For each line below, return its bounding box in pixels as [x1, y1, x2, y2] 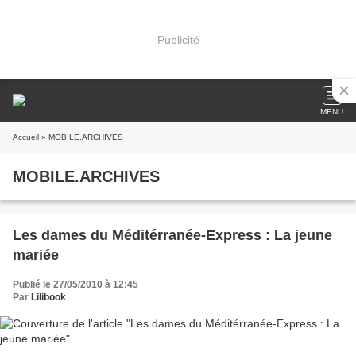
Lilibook [31, 292, 66, 303]
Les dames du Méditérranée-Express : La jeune [13, 227, 332, 243]
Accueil [13, 133, 39, 141]
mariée [13, 247, 59, 263]
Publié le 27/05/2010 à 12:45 [13, 279, 138, 290]
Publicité [157, 33, 199, 46]
